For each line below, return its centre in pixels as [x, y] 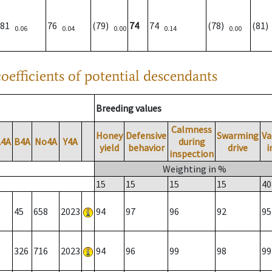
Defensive [146, 136]
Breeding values [129, 108]
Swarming [238, 136]
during [192, 142]
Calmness [192, 130]
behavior [146, 148]
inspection [192, 154]
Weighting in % [194, 169]
